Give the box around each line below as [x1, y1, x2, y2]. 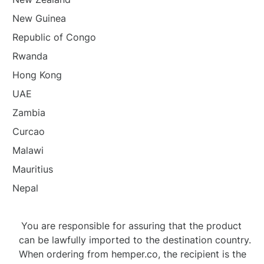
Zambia [12, 107, 45, 118]
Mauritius [12, 163, 53, 175]
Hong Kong [12, 69, 62, 81]
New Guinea [12, 12, 66, 24]
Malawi [12, 144, 44, 156]
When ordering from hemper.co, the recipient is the [19, 248, 246, 260]
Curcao [12, 126, 45, 137]
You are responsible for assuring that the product [12, 220, 242, 232]
